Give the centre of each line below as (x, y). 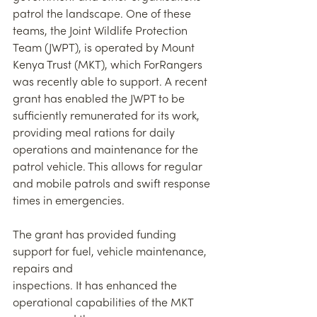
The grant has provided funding (96, 236)
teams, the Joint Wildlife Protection (102, 32)
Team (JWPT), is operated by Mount (105, 49)
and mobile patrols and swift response (113, 185)
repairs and (43, 270)
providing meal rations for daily (95, 134)
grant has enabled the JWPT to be (100, 100)
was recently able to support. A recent (111, 83)
